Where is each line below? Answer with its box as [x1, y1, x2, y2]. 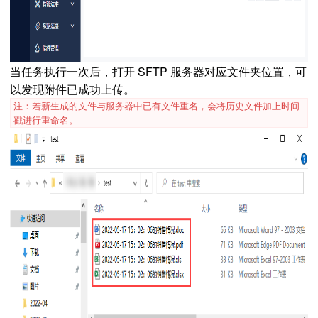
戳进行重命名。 [13, 113, 78, 126]
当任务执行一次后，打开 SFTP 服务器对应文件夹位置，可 [10, 63, 307, 79]
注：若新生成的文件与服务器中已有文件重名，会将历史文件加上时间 [13, 99, 300, 112]
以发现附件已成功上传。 [10, 81, 135, 97]
